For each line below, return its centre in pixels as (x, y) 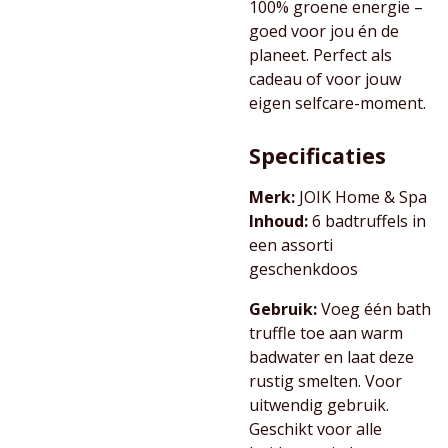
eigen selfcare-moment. (337, 103)
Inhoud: (278, 221)
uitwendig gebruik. (319, 405)
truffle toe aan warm (326, 333)
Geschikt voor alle (315, 429)
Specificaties (317, 155)
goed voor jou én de (324, 31)
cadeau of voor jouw (325, 79)
